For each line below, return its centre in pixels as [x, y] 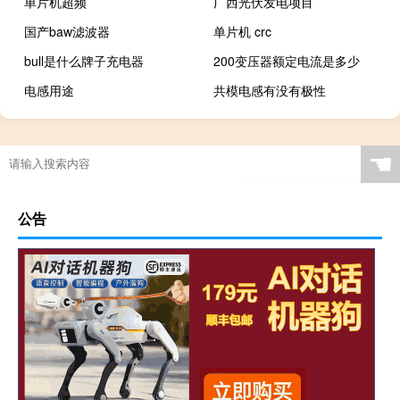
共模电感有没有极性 [270, 91]
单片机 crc [243, 32]
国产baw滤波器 [67, 32]
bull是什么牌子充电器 [84, 61]
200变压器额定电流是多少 [287, 61]
